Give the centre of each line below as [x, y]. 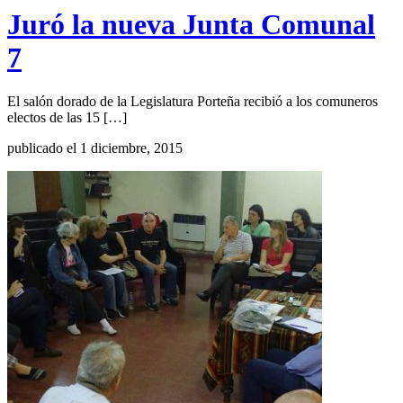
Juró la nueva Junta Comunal [191, 24]
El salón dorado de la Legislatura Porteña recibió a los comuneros [193, 102]
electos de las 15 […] [67, 118]
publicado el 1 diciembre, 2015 [95, 148]
